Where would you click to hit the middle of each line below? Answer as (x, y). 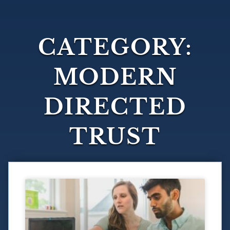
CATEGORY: (115, 47)
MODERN (115, 77)
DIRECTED (115, 107)
